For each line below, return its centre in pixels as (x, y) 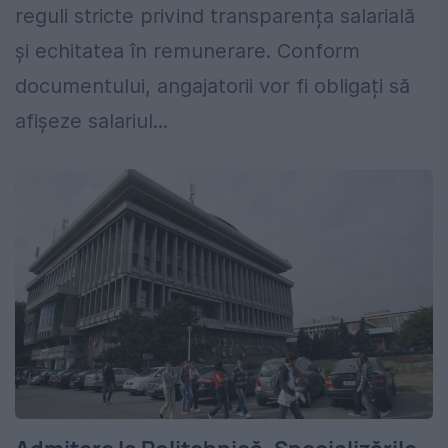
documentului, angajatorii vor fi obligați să (212, 86)
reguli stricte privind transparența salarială (215, 16)
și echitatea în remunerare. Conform (187, 51)
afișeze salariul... (91, 121)
